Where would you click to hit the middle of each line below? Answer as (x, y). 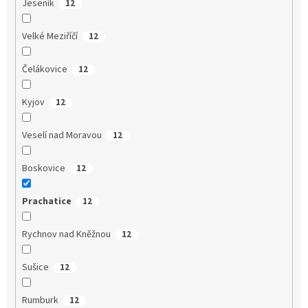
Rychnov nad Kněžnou (66, 234)
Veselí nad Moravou (62, 135)
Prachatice (46, 201)
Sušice (35, 267)
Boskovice (43, 168)
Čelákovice (44, 69)
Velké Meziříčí (49, 36)
